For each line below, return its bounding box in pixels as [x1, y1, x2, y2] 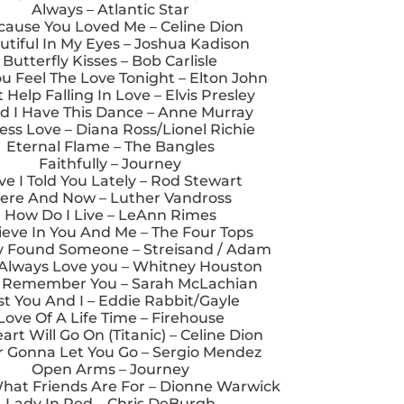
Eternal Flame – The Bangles [5, 138, 215, 156]
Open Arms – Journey [31, 361, 189, 379]
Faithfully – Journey [39, 155, 181, 173]
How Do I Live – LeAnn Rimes [4, 207, 216, 225]
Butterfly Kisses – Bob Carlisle [3, 52, 217, 70]
